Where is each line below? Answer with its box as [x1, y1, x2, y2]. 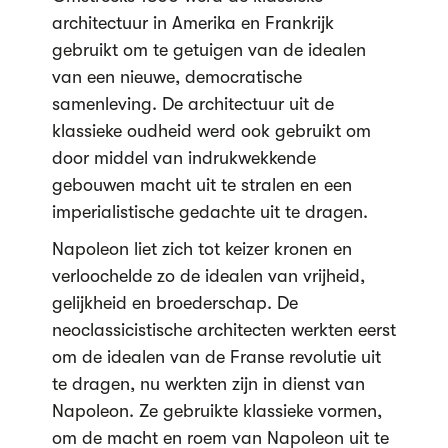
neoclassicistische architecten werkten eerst [51, 320, 396, 340]
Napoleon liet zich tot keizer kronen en [51, 239, 352, 259]
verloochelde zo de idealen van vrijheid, [51, 266, 365, 286]
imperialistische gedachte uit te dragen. [51, 202, 368, 222]
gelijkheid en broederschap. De [51, 293, 298, 313]
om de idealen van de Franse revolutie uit [51, 347, 381, 367]
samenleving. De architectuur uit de [51, 94, 334, 114]
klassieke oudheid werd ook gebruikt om [51, 121, 371, 141]
